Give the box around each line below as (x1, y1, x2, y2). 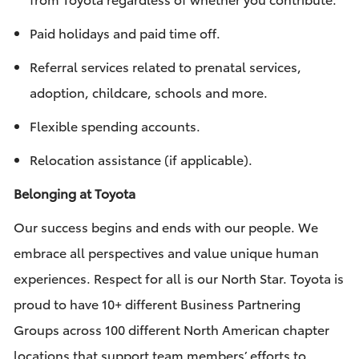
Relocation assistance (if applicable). (29, 150, 252, 169)
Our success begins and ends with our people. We (13, 217, 318, 236)
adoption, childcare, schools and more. (29, 83, 268, 102)
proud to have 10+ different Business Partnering (13, 294, 301, 313)
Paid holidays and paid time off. (29, 23, 220, 42)
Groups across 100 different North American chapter (13, 320, 329, 339)
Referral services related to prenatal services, (29, 57, 301, 76)
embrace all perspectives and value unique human (13, 243, 319, 262)
